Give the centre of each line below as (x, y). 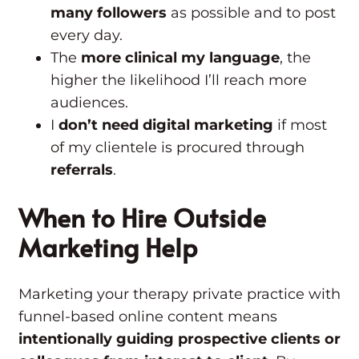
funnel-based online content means (148, 317)
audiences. (91, 103)
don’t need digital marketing (166, 125)
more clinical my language (180, 58)
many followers (109, 13)
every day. (89, 36)
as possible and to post (251, 13)
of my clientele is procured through (177, 148)
